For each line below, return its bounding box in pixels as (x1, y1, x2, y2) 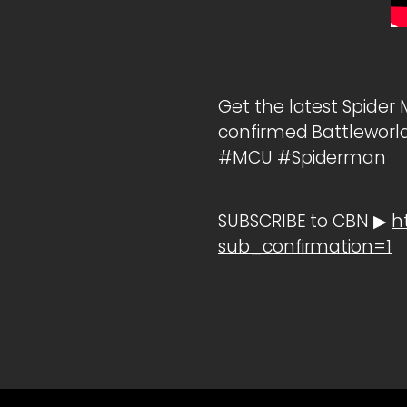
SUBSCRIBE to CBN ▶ (218, 209, 392, 234)
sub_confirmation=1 (218, 234, 392, 260)
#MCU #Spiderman (218, 145, 387, 171)
